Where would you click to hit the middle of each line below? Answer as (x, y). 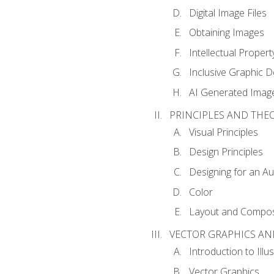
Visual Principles (223, 132)
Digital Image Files (228, 13)
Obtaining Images (226, 33)
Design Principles (226, 152)
